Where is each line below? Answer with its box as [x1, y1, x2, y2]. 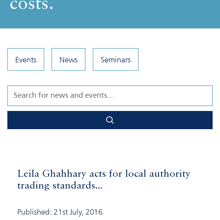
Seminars [101, 55, 131, 64]
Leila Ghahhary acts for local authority [17, 169, 191, 180]
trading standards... [17, 181, 103, 192]
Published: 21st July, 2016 [17, 207, 103, 217]
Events [15, 55, 36, 64]
